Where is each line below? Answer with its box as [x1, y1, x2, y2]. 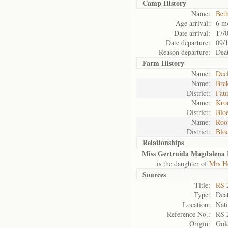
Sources [142, 169, 166, 180]
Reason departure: [159, 47, 210, 57]
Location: [183, 199, 210, 209]
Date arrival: [174, 28, 210, 38]
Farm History [142, 58, 184, 68]
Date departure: [166, 38, 210, 47]
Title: [194, 180, 210, 190]
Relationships [142, 137, 184, 148]
